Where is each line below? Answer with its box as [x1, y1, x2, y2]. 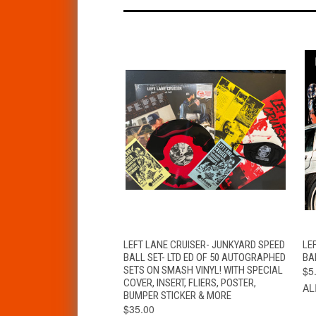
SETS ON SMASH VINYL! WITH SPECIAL [123, 263, 283, 276]
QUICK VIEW [138, 236, 186, 248]
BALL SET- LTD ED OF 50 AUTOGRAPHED [123, 250, 286, 264]
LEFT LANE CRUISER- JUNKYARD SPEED [123, 238, 285, 251]
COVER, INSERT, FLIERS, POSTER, [123, 276, 256, 289]
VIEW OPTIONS [219, 236, 278, 248]
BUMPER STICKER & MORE [123, 288, 231, 302]
